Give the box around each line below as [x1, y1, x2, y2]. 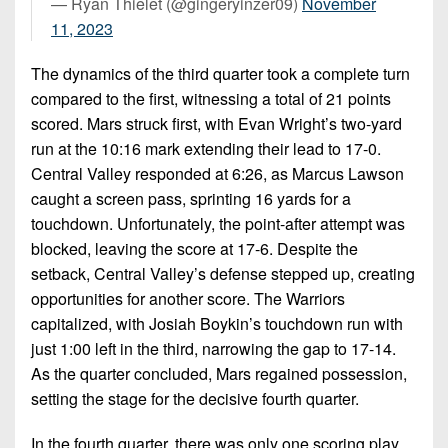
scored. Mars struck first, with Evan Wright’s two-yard [31, 112, 402, 136]
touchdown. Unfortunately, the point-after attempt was [31, 212, 405, 236]
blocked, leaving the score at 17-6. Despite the [31, 237, 358, 261]
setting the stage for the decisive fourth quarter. [31, 387, 359, 411]
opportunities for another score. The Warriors [31, 287, 345, 311]
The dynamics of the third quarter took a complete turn [31, 62, 410, 86]
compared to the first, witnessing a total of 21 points [31, 87, 391, 111]
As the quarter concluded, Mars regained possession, [31, 362, 407, 386]
